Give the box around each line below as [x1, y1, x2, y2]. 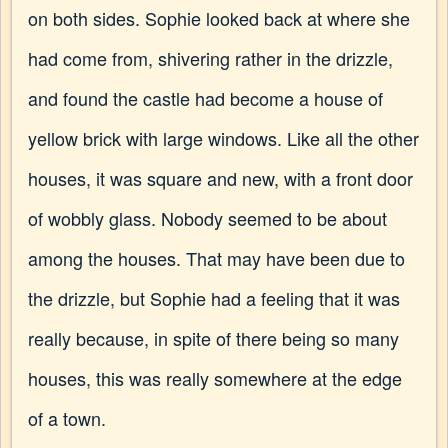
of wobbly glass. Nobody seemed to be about [28, 205, 387, 231]
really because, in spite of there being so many [28, 325, 399, 351]
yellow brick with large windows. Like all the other [28, 125, 419, 151]
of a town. [28, 405, 106, 431]
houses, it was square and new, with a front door [28, 165, 413, 191]
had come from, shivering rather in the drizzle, [28, 45, 393, 71]
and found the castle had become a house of [28, 85, 383, 111]
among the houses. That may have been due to [28, 245, 405, 271]
